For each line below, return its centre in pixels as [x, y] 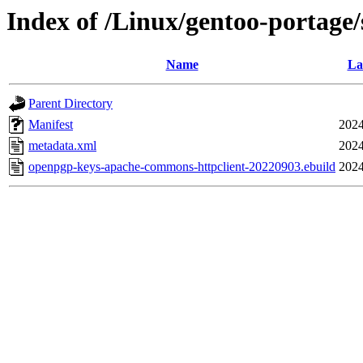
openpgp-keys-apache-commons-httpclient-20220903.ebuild [182, 167]
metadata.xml [62, 146]
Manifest [51, 125]
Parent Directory [70, 104]
